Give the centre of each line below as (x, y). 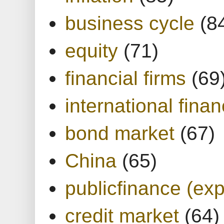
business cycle (130, 23)
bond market (120, 133)
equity (91, 50)
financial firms (125, 78)
